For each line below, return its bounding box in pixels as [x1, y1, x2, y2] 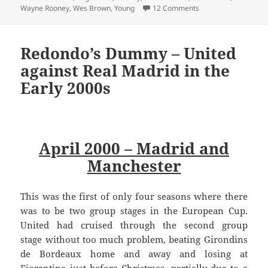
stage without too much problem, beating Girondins [20, 233, 248, 246]
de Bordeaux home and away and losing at [20, 248, 248, 260]
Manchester [87, 155, 181, 177]
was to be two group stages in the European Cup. [20, 205, 248, 217]
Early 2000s [20, 77, 111, 99]
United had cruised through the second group [20, 219, 248, 232]
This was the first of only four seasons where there [20, 190, 248, 203]
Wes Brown [73, 2, 111, 13]
